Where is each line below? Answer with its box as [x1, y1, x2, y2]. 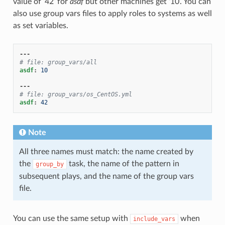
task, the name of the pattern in [66, 159, 179, 168]
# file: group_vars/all [19, 58, 97, 66]
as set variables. [13, 21, 68, 30]
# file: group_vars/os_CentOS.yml [19, 90, 132, 98]
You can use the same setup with [13, 214, 130, 222]
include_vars [133, 215, 175, 222]
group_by [35, 160, 64, 168]
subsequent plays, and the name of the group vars [19, 172, 194, 180]
